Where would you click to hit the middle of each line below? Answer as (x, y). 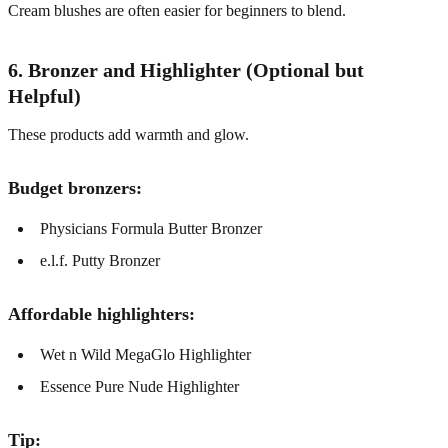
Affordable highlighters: (101, 314)
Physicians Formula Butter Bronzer (151, 229)
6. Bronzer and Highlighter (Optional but (186, 70)
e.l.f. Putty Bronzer (100, 261)
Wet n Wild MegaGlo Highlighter (145, 355)
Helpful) (44, 96)
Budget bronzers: (75, 188)
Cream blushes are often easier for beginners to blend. (177, 11)
